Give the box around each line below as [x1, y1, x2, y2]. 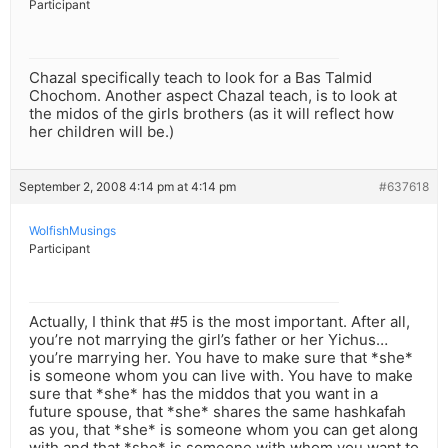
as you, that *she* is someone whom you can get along [29, 420, 418, 440]
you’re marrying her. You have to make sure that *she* [29, 348, 413, 368]
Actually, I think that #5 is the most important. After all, [29, 312, 410, 332]
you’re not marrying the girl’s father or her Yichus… [29, 330, 388, 350]
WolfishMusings [29, 223, 116, 239]
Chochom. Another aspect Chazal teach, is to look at [29, 86, 397, 106]
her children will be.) [29, 122, 174, 142]
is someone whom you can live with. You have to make [29, 366, 413, 386]
